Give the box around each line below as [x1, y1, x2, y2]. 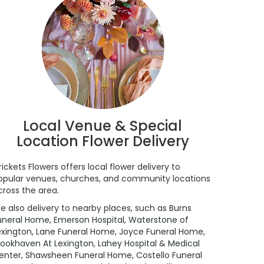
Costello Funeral [136, 249, 202, 262]
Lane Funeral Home [36, 226, 115, 238]
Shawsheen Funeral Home [25, 249, 132, 262]
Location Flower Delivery [16, 131, 189, 151]
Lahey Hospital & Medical [98, 237, 200, 250]
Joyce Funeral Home [119, 226, 203, 238]
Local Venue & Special [23, 116, 182, 136]
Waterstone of [128, 214, 189, 226]
